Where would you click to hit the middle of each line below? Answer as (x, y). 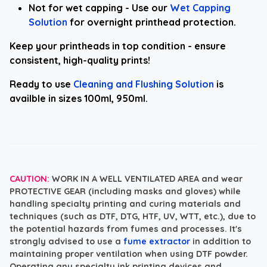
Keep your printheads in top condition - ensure (118, 46)
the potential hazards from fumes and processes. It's (126, 229)
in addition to (221, 241)
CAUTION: (30, 178)
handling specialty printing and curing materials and (125, 204)
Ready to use (41, 84)
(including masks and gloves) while (163, 191)
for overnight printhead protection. (152, 22)
